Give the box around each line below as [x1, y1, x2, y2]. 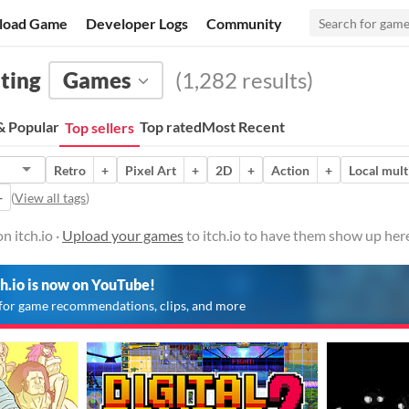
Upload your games [62, 226, 184, 244]
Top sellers [65, 119, 134, 136]
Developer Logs [86, 14, 189, 32]
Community [206, 14, 283, 32]
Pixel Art [125, 162, 176, 178]
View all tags [15, 189, 86, 205]
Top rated [140, 118, 202, 135]
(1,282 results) [171, 67, 313, 93]
